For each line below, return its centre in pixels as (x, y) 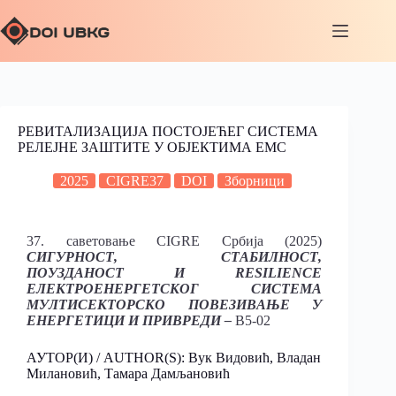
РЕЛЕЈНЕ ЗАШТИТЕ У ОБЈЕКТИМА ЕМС (152, 147)
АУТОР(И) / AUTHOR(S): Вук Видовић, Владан (174, 358)
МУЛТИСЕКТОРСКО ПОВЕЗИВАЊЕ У (175, 305)
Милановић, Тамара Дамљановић (128, 373)
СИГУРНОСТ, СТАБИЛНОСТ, (175, 257)
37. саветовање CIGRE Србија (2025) (175, 241)
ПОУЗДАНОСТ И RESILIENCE (175, 273)
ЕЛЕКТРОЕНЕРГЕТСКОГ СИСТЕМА (175, 289)
